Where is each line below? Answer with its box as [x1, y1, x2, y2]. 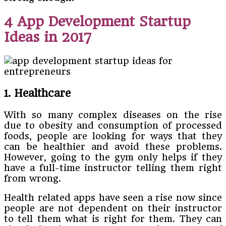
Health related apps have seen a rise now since [4, 192, 222, 203]
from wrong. [4, 173, 61, 184]
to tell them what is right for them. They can [4, 213, 222, 224]
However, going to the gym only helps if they [4, 151, 222, 162]
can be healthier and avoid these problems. [4, 141, 222, 152]
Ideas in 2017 [4, 29, 92, 45]
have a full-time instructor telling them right [4, 162, 222, 173]
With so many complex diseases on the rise [4, 109, 222, 120]
